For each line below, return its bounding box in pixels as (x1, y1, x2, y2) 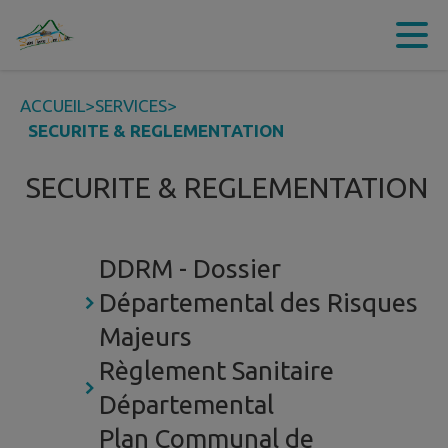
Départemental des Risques (98, 288, 418, 318)
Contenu (40, 25, 106, 45)
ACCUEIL (20, 96, 85, 115)
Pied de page (289, 25, 390, 45)
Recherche (189, 25, 269, 45)
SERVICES (95, 96, 167, 115)
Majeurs (98, 322, 192, 352)
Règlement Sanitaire (98, 356, 334, 386)
